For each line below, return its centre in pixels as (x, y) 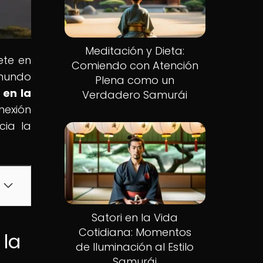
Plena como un (135, 80)
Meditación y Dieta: (135, 51)
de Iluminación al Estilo (135, 247)
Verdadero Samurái (135, 95)
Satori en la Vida (135, 217)
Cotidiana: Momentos (135, 232)
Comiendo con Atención (135, 66)
